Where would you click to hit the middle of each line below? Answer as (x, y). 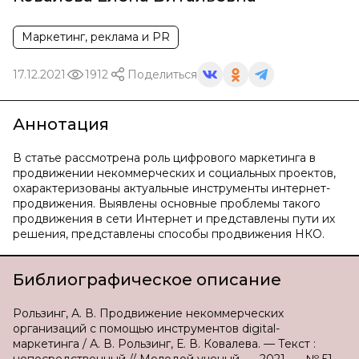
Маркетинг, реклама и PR (96, 37)
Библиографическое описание (147, 280)
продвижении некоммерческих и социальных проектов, (174, 173)
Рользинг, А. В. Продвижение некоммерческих (148, 313)
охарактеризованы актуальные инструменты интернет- (171, 188)
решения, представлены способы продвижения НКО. (169, 234)
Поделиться (162, 74)
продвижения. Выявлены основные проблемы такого (167, 204)
